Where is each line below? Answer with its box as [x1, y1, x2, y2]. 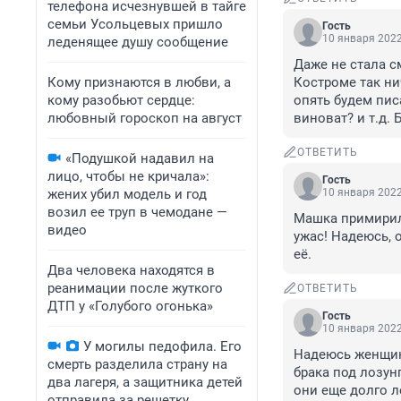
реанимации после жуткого [47, 280, 223, 296]
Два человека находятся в [47, 262, 215, 278]
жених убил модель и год [47, 186, 207, 202]
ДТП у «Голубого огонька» [47, 298, 213, 314]
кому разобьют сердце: [47, 92, 195, 108]
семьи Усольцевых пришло [47, 16, 223, 32]
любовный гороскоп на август [47, 110, 242, 126]
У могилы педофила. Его [83, 338, 242, 354]
